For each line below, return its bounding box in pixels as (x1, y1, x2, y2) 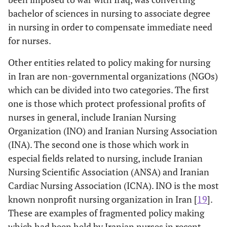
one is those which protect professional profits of (8, 97, 205, 109)
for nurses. (8, 34, 51, 47)
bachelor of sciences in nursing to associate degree (8, 7, 210, 19)
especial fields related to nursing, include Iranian (8, 152, 203, 164)
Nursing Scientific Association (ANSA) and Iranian (8, 165, 209, 178)
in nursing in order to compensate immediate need (8, 20, 212, 33)
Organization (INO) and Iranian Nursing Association (8, 124, 217, 137)
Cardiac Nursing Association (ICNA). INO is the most (8, 179, 219, 192)
